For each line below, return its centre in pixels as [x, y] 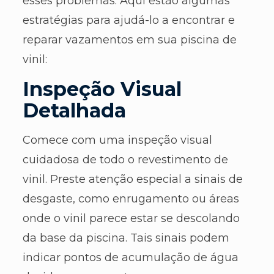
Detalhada [74, 111]
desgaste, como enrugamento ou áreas [131, 199]
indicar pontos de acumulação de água [130, 258]
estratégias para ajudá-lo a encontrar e [128, 20]
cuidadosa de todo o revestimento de [125, 160]
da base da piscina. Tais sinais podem [126, 238]
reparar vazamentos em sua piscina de [129, 40]
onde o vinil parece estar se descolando [131, 219]
